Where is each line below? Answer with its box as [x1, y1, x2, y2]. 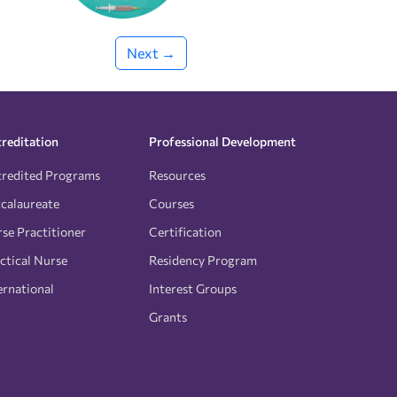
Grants [149, 308, 187, 324]
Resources [149, 167, 206, 183]
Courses [149, 195, 194, 211]
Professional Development [149, 133, 296, 149]
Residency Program [149, 252, 257, 268]
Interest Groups [149, 280, 237, 296]
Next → [126, 43, 175, 61]
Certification [149, 223, 222, 239]
